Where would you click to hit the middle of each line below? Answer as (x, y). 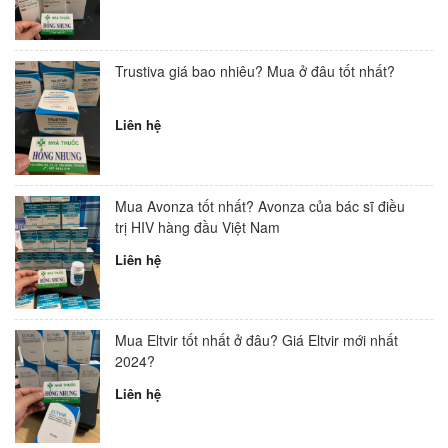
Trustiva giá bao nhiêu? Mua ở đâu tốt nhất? (255, 71)
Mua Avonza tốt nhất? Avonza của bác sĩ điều (260, 205)
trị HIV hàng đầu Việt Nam (197, 226)
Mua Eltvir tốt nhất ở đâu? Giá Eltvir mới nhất (256, 339)
